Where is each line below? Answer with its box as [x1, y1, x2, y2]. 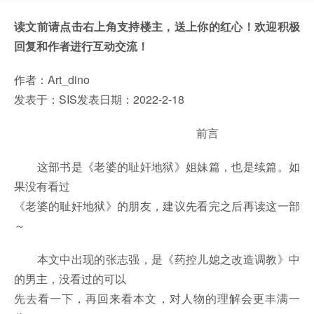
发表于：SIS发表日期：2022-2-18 [14, 91, 184, 108]
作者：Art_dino [14, 71, 90, 88]
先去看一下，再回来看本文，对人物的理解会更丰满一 [14, 290, 300, 307]
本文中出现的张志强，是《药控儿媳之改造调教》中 [14, 251, 300, 268]
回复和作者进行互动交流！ [14, 38, 149, 55]
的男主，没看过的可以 [14, 271, 126, 287]
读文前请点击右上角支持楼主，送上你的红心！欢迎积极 [14, 18, 300, 35]
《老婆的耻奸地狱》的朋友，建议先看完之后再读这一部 [14, 198, 300, 214]
